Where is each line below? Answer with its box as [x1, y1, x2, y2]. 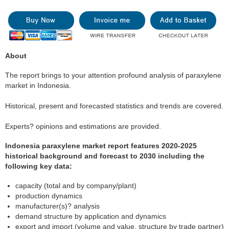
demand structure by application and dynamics [15, 212, 166, 220]
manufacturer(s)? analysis [15, 202, 100, 210]
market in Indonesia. [5, 81, 71, 89]
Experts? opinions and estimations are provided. [5, 122, 161, 130]
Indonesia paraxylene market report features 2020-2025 [5, 142, 197, 150]
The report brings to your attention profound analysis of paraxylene [5, 71, 221, 79]
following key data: [5, 162, 72, 170]
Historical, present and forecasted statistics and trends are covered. [5, 102, 223, 110]
